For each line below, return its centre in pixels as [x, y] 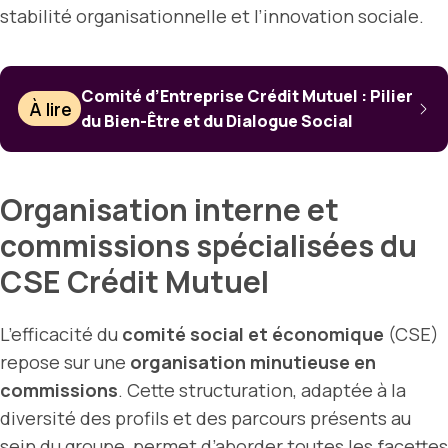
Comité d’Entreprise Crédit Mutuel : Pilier [247, 95]
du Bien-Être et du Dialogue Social [217, 120]
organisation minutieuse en [253, 361]
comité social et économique [253, 333]
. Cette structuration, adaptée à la [262, 389]
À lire [51, 108]
